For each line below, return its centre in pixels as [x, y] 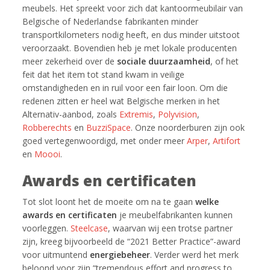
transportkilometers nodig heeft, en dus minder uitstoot [131, 35]
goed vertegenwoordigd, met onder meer [105, 141]
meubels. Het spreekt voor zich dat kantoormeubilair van [133, 8]
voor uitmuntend [56, 255]
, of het [225, 61]
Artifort [227, 141]
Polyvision [178, 114]
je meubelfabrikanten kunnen [176, 215]
